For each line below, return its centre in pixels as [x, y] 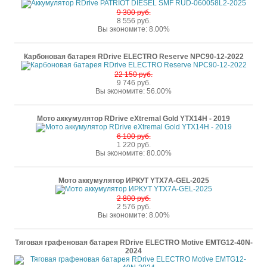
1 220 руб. [133, 145]
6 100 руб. [133, 136]
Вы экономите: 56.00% [133, 91]
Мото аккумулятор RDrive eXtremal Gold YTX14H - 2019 [133, 119]
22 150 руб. [133, 74]
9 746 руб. [133, 83]
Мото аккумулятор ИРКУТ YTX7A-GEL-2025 [133, 181]
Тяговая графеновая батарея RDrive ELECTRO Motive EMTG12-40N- [133, 243]
